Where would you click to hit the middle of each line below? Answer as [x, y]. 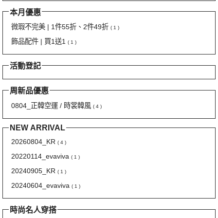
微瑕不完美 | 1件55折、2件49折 [61, 27]
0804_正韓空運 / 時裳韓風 [52, 105]
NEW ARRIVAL [37, 127]
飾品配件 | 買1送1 [39, 42]
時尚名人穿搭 [33, 210]
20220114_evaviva [41, 156]
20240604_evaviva [41, 186]
